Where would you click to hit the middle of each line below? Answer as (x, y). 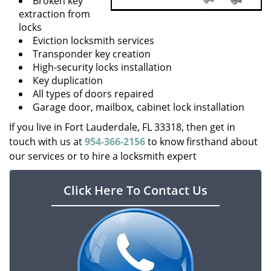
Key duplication (68, 80)
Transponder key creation (92, 54)
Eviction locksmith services (93, 41)
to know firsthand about (201, 142)
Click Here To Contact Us (135, 190)
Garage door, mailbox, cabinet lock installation (139, 107)
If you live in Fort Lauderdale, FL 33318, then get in (122, 127)
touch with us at (47, 142)
